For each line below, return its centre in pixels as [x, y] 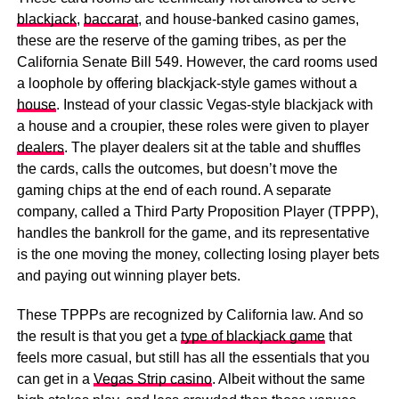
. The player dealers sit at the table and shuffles [212, 147]
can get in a [55, 379]
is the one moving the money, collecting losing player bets [198, 254]
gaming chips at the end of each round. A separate [174, 190]
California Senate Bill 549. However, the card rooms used [197, 62]
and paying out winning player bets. [128, 276]
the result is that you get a [98, 336]
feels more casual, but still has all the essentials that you [193, 358]
